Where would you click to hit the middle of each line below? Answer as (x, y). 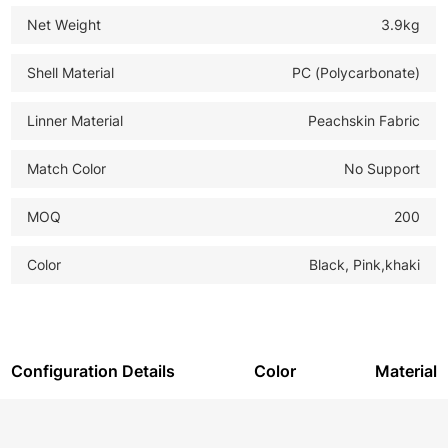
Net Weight (64, 25)
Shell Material (71, 73)
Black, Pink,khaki (363, 265)
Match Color (67, 169)
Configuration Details (93, 371)
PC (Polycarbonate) (356, 73)
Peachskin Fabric (364, 121)
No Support (382, 169)
